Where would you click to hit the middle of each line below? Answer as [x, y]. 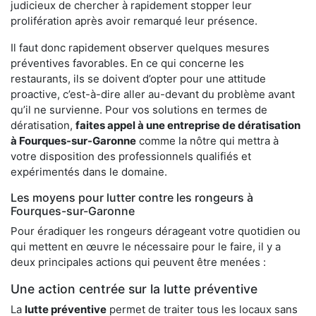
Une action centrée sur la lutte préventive [134, 288]
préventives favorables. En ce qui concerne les [127, 63]
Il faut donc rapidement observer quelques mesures [140, 47]
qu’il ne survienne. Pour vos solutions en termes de [139, 109]
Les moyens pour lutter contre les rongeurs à [132, 197]
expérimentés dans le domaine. [89, 171]
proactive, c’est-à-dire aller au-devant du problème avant [153, 94]
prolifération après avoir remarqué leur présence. [134, 20]
